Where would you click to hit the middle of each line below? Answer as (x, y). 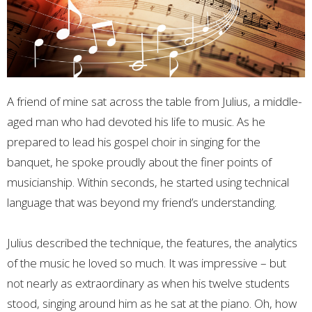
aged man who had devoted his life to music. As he (136, 121)
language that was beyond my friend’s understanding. (142, 202)
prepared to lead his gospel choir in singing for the (134, 141)
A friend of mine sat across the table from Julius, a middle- (154, 101)
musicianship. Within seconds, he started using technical (148, 182)
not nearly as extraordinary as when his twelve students (148, 283)
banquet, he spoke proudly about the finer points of (139, 162)
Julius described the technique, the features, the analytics (152, 242)
